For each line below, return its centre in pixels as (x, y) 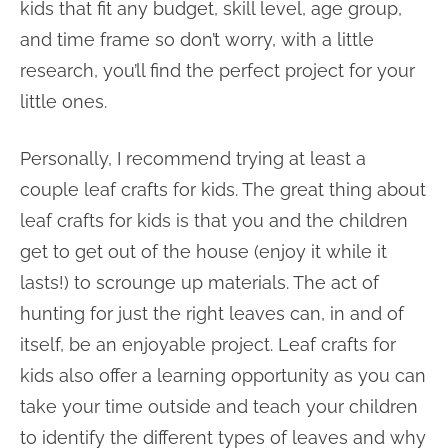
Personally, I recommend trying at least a (193, 158)
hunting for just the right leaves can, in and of (212, 313)
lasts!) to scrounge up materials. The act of (199, 282)
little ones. (63, 101)
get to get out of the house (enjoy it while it (203, 251)
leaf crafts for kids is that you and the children (214, 220)
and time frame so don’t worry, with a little (197, 39)
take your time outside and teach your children (219, 406)
